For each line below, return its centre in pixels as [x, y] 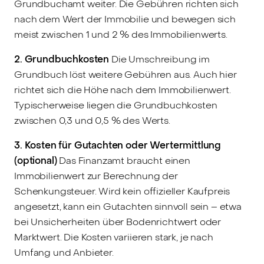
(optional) [36, 161]
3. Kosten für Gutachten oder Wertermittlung [118, 146]
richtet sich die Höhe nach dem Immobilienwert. [123, 90]
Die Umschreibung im [159, 60]
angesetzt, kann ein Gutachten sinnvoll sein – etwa [128, 207]
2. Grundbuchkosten [62, 60]
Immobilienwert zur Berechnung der [96, 176]
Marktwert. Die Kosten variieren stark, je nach [114, 237]
